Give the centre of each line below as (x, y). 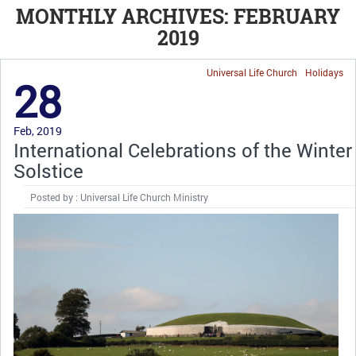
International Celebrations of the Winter (183, 150)
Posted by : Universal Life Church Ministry (119, 197)
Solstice (48, 171)
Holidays (324, 72)
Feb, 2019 (38, 131)
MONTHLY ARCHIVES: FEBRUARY (178, 16)
